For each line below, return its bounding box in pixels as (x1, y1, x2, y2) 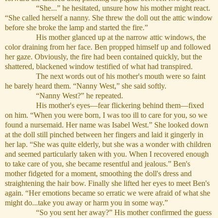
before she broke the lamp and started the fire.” (5, 23, 150, 32)
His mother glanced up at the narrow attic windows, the (5, 33, 206, 42)
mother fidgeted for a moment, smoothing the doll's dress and (5, 169, 192, 178)
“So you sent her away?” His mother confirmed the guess (5, 208, 212, 217)
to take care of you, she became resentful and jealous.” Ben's (5, 160, 190, 168)
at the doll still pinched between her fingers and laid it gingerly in (5, 130, 203, 139)
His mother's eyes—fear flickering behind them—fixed (5, 101, 204, 110)
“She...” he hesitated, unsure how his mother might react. (5, 4, 210, 13)
